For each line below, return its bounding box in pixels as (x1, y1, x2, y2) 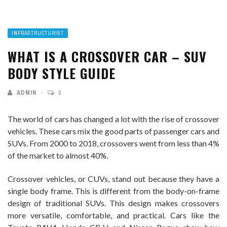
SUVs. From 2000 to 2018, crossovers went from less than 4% (8, 138, 219, 148)
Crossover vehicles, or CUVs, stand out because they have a (8, 173, 219, 183)
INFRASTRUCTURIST (12, 29, 64, 36)
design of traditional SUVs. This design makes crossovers (8, 198, 219, 208)
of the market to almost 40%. (8, 150, 108, 160)
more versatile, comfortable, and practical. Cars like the (8, 210, 219, 220)
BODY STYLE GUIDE (8, 63, 116, 83)
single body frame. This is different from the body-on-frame (8, 185, 219, 196)
